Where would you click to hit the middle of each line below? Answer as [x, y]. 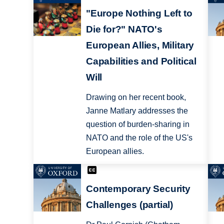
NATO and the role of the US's [139, 137]
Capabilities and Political [141, 61]
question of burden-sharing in [137, 124]
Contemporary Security [138, 189]
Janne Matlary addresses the [137, 110]
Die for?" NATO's [124, 29]
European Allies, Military [140, 45]
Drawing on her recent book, [136, 97]
